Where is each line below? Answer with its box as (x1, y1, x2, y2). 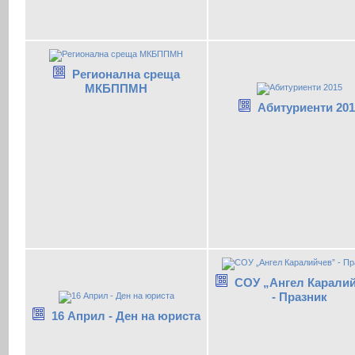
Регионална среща (72, 67, 180, 81)
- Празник (271, 289, 327, 303)
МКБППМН (85, 81, 147, 95)
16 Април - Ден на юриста (52, 309, 200, 323)
